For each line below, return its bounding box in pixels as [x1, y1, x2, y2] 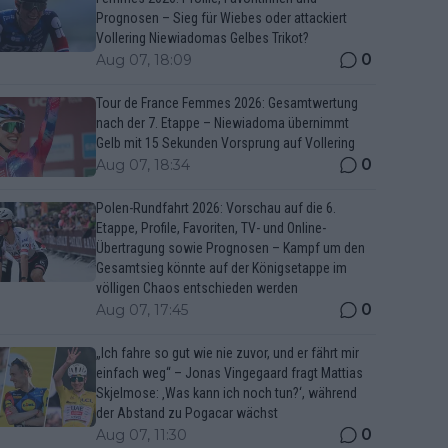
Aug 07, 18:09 [96, 51, 192, 69]
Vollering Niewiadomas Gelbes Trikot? [96, 30, 309, 46]
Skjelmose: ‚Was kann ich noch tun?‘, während [96, 385, 357, 401]
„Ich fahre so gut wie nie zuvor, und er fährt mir [96, 345, 359, 361]
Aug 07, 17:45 [96, 301, 188, 319]
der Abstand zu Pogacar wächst [96, 405, 278, 421]
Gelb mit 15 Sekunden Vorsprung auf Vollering [96, 135, 355, 151]
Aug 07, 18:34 [96, 156, 190, 174]
